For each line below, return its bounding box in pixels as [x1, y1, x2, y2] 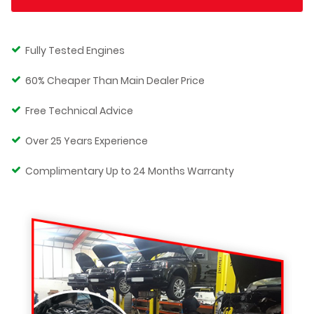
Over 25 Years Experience [25, 133, 148, 148]
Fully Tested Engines [25, 43, 125, 57]
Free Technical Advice [25, 103, 133, 118]
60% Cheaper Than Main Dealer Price [25, 73, 205, 88]
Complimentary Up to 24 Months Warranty [25, 163, 234, 178]
